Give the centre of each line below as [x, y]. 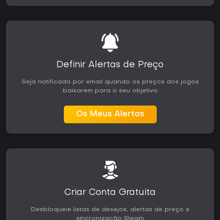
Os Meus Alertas [110, 114]
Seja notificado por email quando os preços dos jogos [110, 82]
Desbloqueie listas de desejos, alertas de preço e [110, 210]
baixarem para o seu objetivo [110, 91]
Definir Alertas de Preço [110, 65]
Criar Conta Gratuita [110, 193]
